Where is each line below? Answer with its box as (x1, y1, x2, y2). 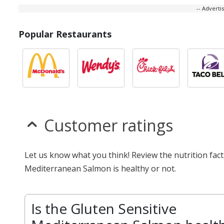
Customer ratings (44, 114, 173, 136)
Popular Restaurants (18, 28, 111, 40)
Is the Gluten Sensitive (31, 199, 176, 218)
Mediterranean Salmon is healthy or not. (24, 163, 176, 174)
